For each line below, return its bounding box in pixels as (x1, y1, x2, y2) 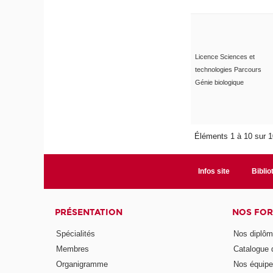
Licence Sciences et (194, 52, 255, 60)
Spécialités (56, 229, 96, 239)
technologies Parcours (194, 65, 261, 73)
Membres (56, 244, 90, 254)
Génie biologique (194, 78, 244, 86)
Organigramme (56, 260, 108, 269)
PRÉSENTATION (55, 207, 123, 218)
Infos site (197, 166, 230, 175)
